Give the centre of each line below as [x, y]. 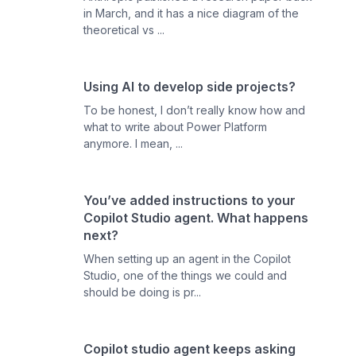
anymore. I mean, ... [133, 143]
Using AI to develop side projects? [190, 87]
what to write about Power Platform [176, 127]
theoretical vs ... [124, 30]
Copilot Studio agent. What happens [196, 218]
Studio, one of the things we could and [186, 275]
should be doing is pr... [143, 292]
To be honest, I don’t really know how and [195, 110]
